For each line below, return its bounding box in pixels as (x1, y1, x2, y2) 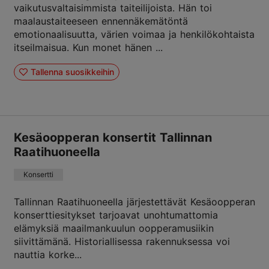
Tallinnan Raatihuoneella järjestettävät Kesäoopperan (14, 195, 255, 208)
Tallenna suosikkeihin (30, 66, 114, 77)
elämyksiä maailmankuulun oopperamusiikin (14, 222, 214, 234)
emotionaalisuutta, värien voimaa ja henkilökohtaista (14, 28, 255, 40)
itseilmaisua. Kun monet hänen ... (14, 41, 163, 53)
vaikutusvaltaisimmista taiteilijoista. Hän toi (14, 2, 212, 14)
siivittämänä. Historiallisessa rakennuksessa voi (14, 235, 230, 247)
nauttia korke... (14, 248, 82, 261)
